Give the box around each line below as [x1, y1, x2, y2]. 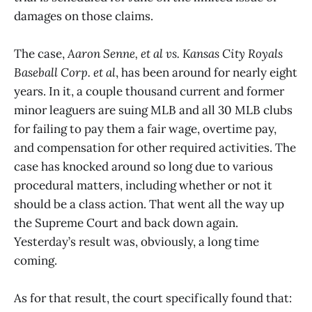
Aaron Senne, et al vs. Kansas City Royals [68, 45, 283, 61]
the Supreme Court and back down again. [14, 214, 238, 231]
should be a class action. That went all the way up [14, 196, 284, 212]
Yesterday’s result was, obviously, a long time [14, 233, 259, 249]
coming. [14, 252, 57, 268]
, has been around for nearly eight [116, 64, 297, 80]
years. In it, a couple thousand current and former [14, 83, 284, 99]
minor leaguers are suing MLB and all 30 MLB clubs [14, 102, 292, 118]
